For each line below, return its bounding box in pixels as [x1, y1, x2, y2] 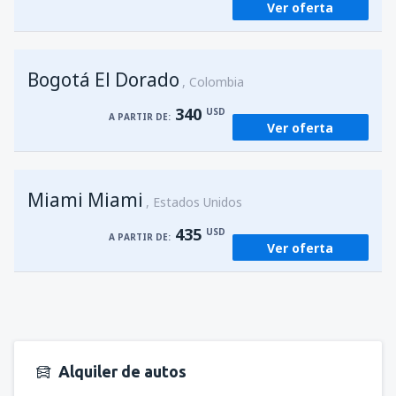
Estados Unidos [153, 194, 242, 210]
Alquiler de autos [58, 362, 187, 380]
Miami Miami [27, 187, 143, 212]
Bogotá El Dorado [27, 67, 179, 92]
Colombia [189, 73, 244, 90]
